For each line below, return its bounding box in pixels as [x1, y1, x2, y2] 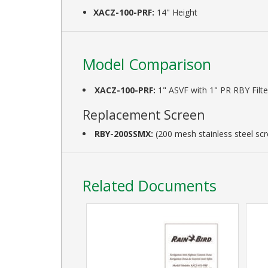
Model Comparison [83, 53, 211, 74]
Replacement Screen [83, 106, 205, 123]
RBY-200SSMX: [95, 127, 156, 139]
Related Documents [83, 175, 217, 196]
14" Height [154, 6, 198, 18]
